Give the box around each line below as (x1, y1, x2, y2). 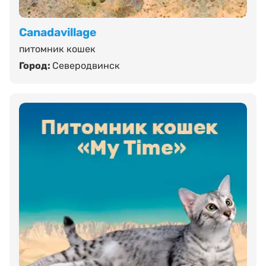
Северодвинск (52, 59, 120, 71)
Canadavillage (19, 25, 96, 39)
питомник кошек (19, 43, 96, 55)
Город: (19, 59, 52, 71)
